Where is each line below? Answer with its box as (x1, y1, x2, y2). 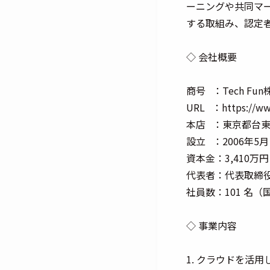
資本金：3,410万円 (186, 151, 269, 165)
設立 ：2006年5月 (186, 134, 269, 148)
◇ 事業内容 (186, 218, 237, 233)
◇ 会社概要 (186, 49, 237, 64)
